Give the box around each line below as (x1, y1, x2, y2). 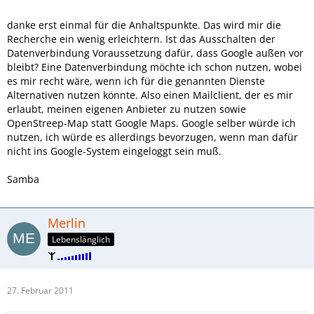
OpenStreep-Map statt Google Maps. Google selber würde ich (7, 116, 296, 130)
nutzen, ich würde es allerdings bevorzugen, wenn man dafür (7, 130, 298, 144)
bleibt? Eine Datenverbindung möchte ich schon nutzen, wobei (7, 60, 302, 74)
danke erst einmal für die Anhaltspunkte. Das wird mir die (7, 18, 281, 32)
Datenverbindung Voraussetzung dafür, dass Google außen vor (7, 46, 303, 60)
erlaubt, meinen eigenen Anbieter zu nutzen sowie (7, 102, 246, 116)
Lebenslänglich (52, 233, 110, 245)
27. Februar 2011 (7, 285, 74, 296)
